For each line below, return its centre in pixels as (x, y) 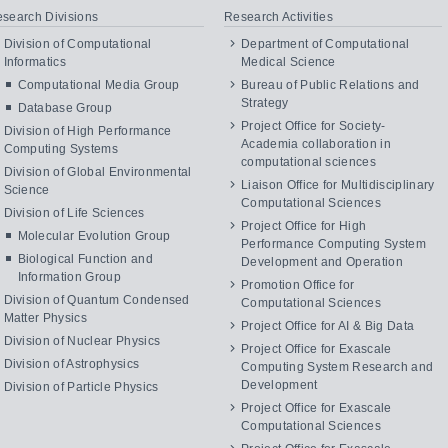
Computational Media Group (98, 85)
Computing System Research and (337, 367)
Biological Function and (85, 259)
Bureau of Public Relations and (330, 85)
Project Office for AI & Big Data (328, 326)
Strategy (265, 103)
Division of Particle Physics (81, 387)
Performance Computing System (333, 244)
